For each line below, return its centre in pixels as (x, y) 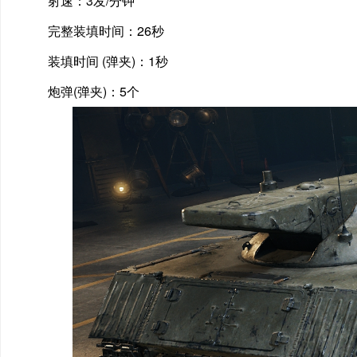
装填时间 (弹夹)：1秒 (108, 61)
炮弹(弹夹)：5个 (94, 92)
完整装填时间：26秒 (106, 31)
